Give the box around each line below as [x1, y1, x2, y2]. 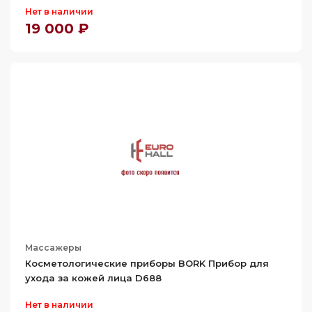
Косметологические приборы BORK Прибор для [25, 258, 269, 269]
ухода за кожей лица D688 [25, 272, 162, 283]
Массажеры [25, 242, 81, 253]
